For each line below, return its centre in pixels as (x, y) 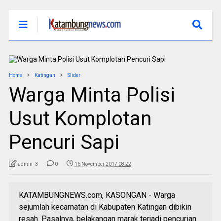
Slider (74, 75)
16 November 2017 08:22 (103, 164)
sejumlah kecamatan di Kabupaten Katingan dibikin (105, 207)
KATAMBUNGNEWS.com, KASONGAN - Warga (97, 195)
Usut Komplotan (80, 119)
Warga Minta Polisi (92, 95)
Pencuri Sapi (64, 142)
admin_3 (28, 164)
